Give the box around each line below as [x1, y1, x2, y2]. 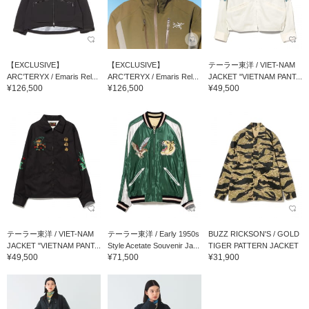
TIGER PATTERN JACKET [208, 241, 299, 250]
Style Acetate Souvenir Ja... [107, 241, 199, 250]
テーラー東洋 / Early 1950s [107, 229, 199, 238]
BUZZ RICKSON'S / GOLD [208, 229, 299, 238]
